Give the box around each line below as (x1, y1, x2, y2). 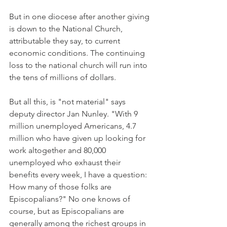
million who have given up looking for (9, 133, 147, 143)
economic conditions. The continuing (9, 48, 147, 58)
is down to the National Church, (9, 24, 125, 33)
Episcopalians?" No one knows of (9, 194, 132, 204)
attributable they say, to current (9, 36, 122, 46)
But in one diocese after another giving (9, 12, 152, 21)
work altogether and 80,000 (9, 145, 108, 155)
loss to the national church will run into (9, 60, 149, 70)
